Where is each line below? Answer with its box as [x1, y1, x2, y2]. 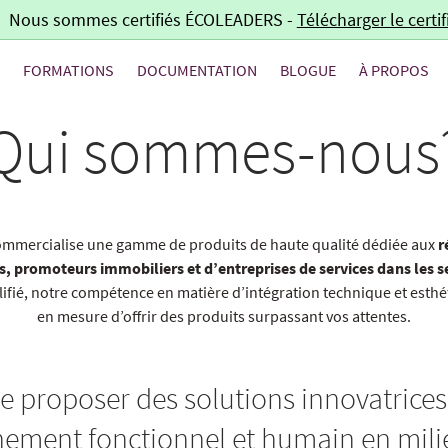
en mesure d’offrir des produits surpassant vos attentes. [37, 306, 411, 326]
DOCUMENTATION [137, 60, 258, 80]
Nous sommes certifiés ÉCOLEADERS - [8, 8, 297, 31]
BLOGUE [280, 60, 337, 80]
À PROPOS [359, 60, 430, 80]
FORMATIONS [23, 60, 115, 80]
